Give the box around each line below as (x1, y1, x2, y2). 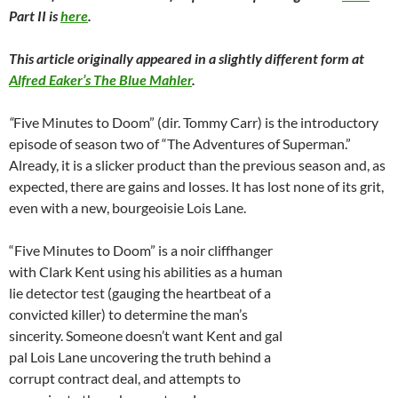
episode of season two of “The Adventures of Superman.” (9, 135, 351, 153)
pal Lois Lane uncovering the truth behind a (9, 348, 271, 366)
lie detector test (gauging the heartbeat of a (9, 284, 271, 302)
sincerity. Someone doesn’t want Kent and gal (9, 327, 283, 345)
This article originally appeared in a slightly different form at (9, 50, 364, 68)
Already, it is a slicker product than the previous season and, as (9, 156, 386, 174)
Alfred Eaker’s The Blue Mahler (9, 71, 192, 89)
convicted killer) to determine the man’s (9, 306, 248, 323)
